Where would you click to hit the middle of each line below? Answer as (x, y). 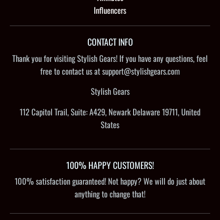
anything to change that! (110, 194)
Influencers (110, 10)
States (110, 124)
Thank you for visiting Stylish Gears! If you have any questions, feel (110, 58)
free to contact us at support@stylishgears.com (110, 71)
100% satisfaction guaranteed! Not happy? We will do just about (110, 181)
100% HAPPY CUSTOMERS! (110, 165)
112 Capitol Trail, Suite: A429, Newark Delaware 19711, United (110, 111)
